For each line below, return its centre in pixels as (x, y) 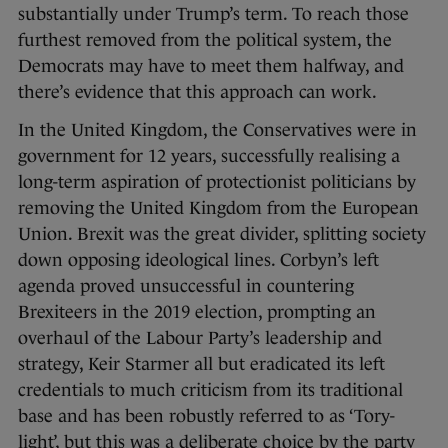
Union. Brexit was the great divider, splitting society (222, 233)
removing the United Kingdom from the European (218, 207)
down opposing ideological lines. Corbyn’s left (198, 259)
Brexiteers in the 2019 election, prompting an (197, 311)
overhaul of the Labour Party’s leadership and (200, 337)
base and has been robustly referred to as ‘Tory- (206, 415)
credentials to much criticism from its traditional (210, 389)
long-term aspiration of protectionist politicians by (217, 181)
